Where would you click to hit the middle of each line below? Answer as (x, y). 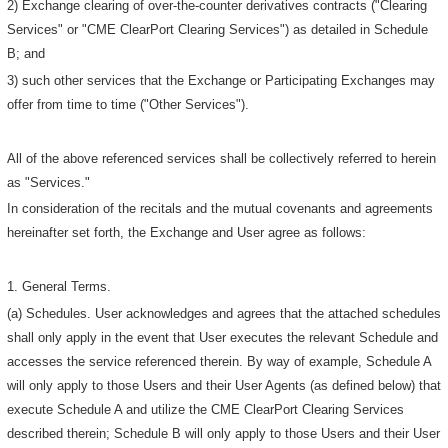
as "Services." (49, 182)
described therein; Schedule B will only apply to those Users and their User (224, 433)
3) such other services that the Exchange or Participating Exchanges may (221, 80)
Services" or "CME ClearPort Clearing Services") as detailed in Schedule (218, 30)
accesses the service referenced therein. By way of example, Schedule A (219, 361)
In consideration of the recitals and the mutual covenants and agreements (220, 209)
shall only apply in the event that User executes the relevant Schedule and (223, 337)
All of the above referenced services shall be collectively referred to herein (222, 158)
